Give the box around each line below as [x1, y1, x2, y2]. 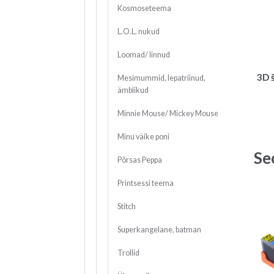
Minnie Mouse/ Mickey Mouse [117, 109, 218, 119]
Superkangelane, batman [117, 225, 201, 235]
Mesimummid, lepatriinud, [117, 73, 206, 83]
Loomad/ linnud [117, 50, 170, 60]
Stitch [117, 202, 136, 212]
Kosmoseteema [117, 4, 171, 13]
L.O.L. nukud [117, 27, 160, 37]
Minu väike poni [117, 132, 169, 142]
